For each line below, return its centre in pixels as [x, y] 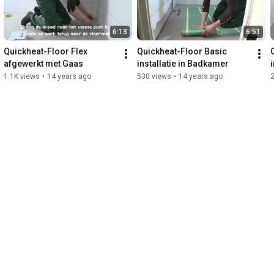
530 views [154, 77]
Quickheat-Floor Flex [46, 52]
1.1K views [22, 77]
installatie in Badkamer [183, 64]
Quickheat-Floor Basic [182, 52]
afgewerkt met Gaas [43, 64]
